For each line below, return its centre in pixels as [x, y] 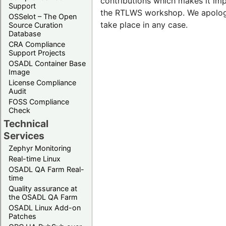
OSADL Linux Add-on [45, 207]
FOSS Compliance [39, 101]
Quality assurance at [43, 188]
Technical [26, 123]
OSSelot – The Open [43, 16]
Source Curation [36, 25]
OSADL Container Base [47, 63]
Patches [22, 216]
